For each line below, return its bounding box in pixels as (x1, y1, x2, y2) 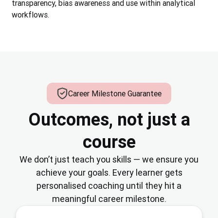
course (82, 131, 136, 153)
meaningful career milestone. (52, 193, 166, 205)
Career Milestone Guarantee (68, 89, 162, 99)
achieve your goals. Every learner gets (36, 167, 182, 179)
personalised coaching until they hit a (36, 180, 182, 192)
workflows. (12, 10, 49, 20)
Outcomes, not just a (28, 109, 190, 130)
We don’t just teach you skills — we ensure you (19, 154, 199, 165)
